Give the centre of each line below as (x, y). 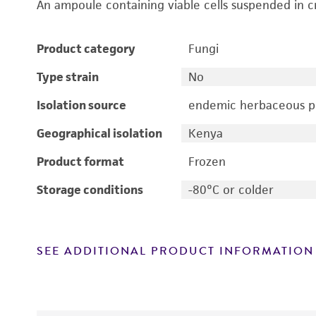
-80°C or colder (231, 190)
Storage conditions (90, 190)
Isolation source (81, 105)
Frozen (207, 162)
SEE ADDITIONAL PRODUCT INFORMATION (175, 251)
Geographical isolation (99, 133)
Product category (86, 49)
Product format (80, 162)
